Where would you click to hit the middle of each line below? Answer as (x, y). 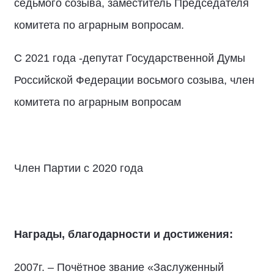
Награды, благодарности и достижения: (124, 234)
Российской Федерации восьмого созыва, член (134, 80)
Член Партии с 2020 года (80, 168)
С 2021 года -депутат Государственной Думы (130, 58)
